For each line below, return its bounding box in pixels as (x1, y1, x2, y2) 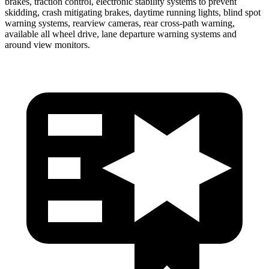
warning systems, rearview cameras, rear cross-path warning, (5, 17, 235, 28)
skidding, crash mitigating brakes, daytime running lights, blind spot (5, 7, 261, 17)
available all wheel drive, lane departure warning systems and (5, 28, 237, 39)
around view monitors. (5, 39, 90, 50)
